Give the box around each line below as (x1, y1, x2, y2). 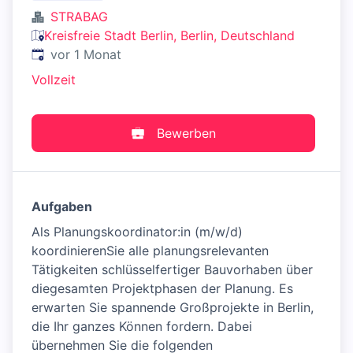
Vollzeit (32, 72, 76, 87)
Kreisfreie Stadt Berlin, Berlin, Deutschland (44, 28, 295, 43)
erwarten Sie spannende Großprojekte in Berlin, (32, 299, 314, 315)
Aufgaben (32, 199, 92, 214)
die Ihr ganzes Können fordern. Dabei (32, 318, 252, 334)
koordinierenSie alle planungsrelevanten (32, 243, 269, 258)
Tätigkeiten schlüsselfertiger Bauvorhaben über (32, 262, 313, 277)
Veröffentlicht (31, 46, 112, 61)
